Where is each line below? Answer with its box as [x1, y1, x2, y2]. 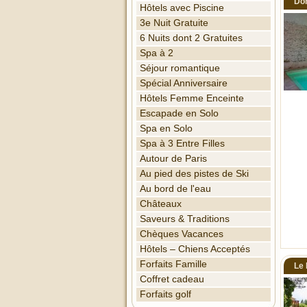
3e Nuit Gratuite [140, 18, 208, 28]
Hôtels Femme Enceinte [140, 93, 244, 103]
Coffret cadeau [140, 274, 204, 284]
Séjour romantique [140, 63, 220, 73]
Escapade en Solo [140, 108, 219, 119]
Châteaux [140, 199, 182, 209]
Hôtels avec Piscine [140, 3, 224, 13]
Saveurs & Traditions [140, 214, 230, 224]
